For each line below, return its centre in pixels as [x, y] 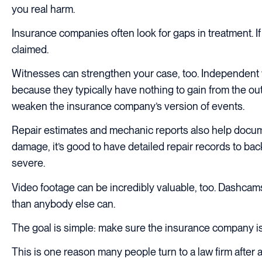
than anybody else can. [63, 204]
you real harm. [43, 9]
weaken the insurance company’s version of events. [128, 106]
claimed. [30, 49]
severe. [28, 163]
